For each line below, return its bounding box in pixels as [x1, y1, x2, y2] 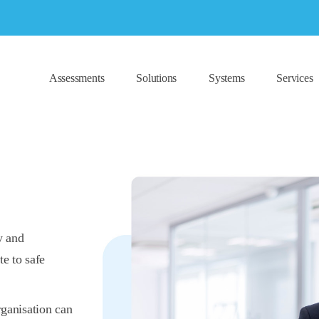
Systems [209, 72, 245, 84]
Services [276, 72, 313, 84]
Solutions [136, 72, 177, 84]
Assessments [48, 72, 105, 84]
